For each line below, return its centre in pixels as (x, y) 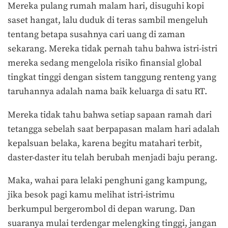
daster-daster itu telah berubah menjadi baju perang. (112, 158)
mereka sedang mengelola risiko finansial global (105, 63)
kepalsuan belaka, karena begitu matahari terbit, (105, 143)
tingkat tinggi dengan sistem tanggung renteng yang (112, 77)
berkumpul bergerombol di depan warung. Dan (102, 209)
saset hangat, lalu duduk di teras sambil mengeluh (108, 20)
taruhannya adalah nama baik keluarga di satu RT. (108, 91)
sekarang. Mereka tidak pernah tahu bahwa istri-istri (112, 49)
